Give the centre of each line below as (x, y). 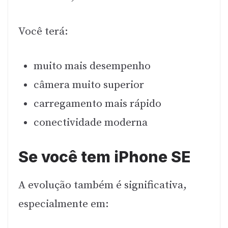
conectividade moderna (91, 123)
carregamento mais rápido (97, 104)
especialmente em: (64, 204)
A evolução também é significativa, (103, 186)
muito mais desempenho (92, 66)
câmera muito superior (89, 85)
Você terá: (43, 31)
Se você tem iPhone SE (104, 157)
